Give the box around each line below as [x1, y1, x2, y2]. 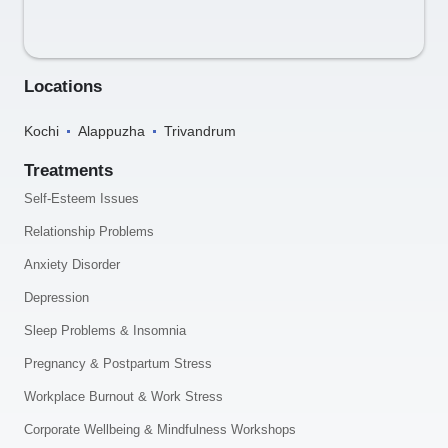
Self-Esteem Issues [24, 191, 139, 207]
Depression [24, 290, 89, 306]
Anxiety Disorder [24, 257, 120, 273]
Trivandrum [164, 123, 236, 140]
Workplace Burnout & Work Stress [24, 389, 223, 405]
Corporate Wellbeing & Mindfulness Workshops [24, 422, 296, 438]
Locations [24, 77, 102, 97]
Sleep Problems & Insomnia [24, 323, 186, 339]
